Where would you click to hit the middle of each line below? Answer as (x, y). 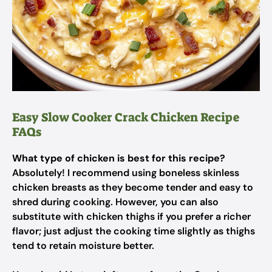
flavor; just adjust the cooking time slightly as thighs (134, 231)
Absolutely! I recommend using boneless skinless (126, 173)
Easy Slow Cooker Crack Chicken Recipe (126, 117)
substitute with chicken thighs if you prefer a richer (131, 216)
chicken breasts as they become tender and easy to (133, 187)
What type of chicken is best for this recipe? (119, 158)
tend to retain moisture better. (83, 246)
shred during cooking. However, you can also (115, 202)
